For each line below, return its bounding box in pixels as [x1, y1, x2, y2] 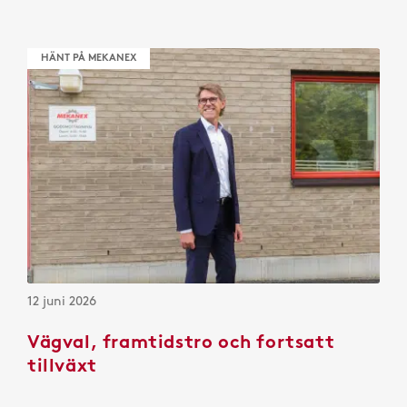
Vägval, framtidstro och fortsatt [27, 335, 335, 353]
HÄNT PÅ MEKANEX [41, 54, 136, 65]
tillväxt [27, 359, 97, 377]
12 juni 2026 [27, 295, 96, 308]
